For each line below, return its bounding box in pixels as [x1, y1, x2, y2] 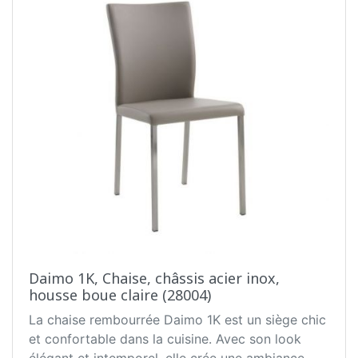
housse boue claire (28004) [29, 285, 211, 305]
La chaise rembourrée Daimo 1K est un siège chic [29, 312, 326, 328]
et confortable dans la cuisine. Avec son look [29, 331, 301, 348]
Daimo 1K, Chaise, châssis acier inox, [29, 268, 280, 288]
